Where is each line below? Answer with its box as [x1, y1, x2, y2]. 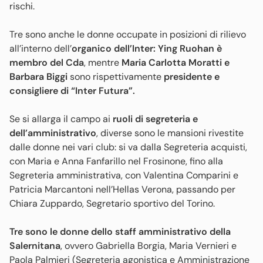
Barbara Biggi [9, 70, 70, 83]
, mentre [84, 56, 119, 69]
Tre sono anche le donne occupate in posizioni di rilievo [9, 28, 246, 41]
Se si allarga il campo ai [9, 112, 110, 125]
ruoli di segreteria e [110, 112, 198, 125]
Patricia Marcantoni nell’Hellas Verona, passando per [9, 183, 235, 195]
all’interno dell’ [9, 42, 72, 55]
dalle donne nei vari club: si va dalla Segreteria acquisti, [9, 140, 247, 153]
